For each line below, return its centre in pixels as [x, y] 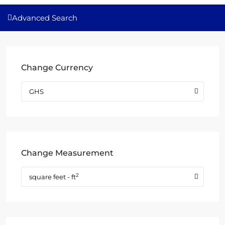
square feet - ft [52, 177]
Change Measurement [67, 153]
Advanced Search [45, 18]
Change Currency [57, 68]
